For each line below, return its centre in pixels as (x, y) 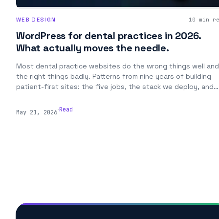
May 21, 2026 (37, 112)
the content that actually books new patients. (94, 97)
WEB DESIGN (36, 19)
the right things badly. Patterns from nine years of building (114, 76)
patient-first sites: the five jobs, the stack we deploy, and (115, 86)
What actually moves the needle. (93, 48)
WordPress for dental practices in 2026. (109, 35)
